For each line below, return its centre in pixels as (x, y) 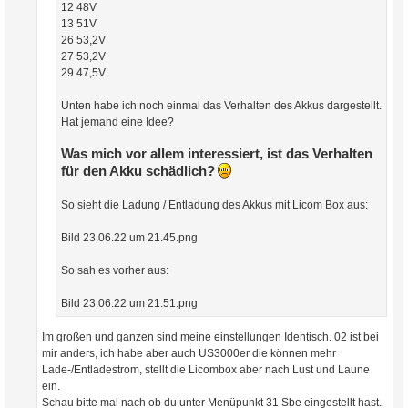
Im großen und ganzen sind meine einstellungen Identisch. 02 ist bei (210, 337)
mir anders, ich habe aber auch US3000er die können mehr (189, 353)
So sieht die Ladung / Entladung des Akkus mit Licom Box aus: (214, 205)
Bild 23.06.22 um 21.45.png (129, 238)
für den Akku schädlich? (138, 172)
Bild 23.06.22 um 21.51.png (129, 304)
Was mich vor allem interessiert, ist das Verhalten (217, 154)
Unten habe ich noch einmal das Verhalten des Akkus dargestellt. (221, 106)
